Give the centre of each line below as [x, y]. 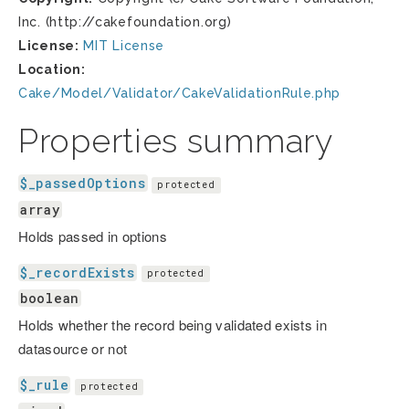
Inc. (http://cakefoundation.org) [125, 22]
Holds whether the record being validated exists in [173, 325]
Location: [52, 69]
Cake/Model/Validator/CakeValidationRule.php [180, 93]
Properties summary [176, 141]
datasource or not [73, 349]
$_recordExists [78, 272]
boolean [50, 299]
